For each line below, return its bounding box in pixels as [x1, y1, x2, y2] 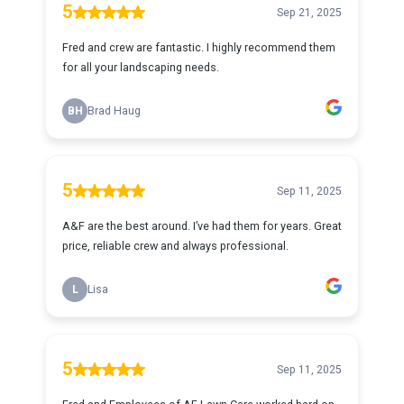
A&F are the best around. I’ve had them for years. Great [62, 219, 342, 233]
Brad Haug [87, 105, 141, 117]
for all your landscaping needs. [62, 60, 219, 74]
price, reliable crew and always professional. [62, 239, 289, 252]
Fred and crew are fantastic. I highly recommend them [62, 41, 335, 54]
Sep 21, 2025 [277, 5, 342, 19]
